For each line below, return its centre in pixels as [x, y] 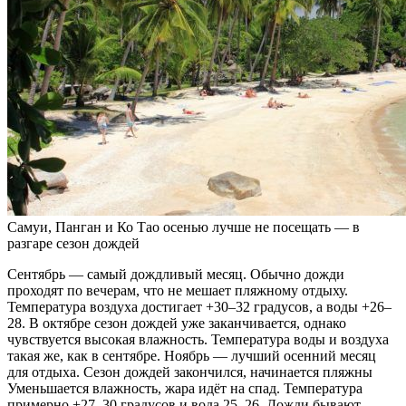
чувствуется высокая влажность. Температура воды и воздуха [198, 339]
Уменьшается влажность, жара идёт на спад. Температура [185, 388]
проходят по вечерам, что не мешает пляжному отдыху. [178, 290]
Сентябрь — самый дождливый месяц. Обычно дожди [176, 274]
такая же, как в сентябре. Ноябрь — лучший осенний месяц [192, 355]
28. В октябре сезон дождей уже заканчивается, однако [177, 323]
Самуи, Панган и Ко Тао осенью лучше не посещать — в [184, 227]
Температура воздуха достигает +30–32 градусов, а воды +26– [199, 306]
